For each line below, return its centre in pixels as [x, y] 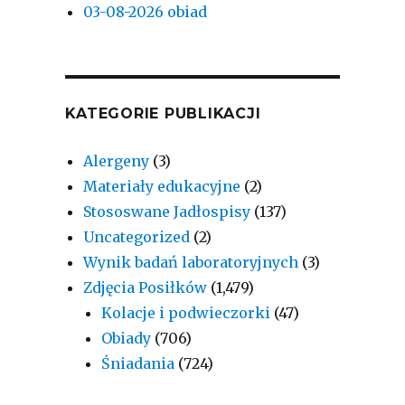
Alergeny [117, 160]
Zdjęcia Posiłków [146, 287]
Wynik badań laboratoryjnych [191, 262]
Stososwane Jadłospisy [167, 211]
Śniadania [138, 363]
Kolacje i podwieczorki [186, 312]
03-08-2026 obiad [146, 11]
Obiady [127, 338]
